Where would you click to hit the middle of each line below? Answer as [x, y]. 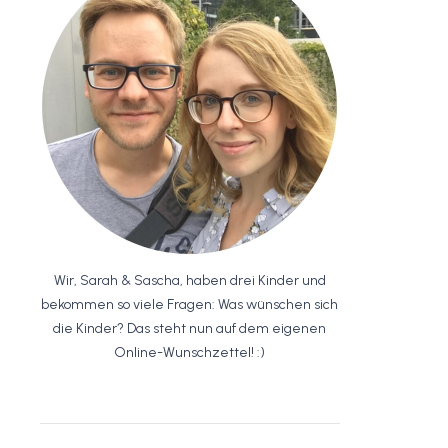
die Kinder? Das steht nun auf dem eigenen [190, 328]
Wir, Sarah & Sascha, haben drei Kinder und [189, 280]
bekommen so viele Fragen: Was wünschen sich [190, 304]
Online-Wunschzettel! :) [190, 352]
